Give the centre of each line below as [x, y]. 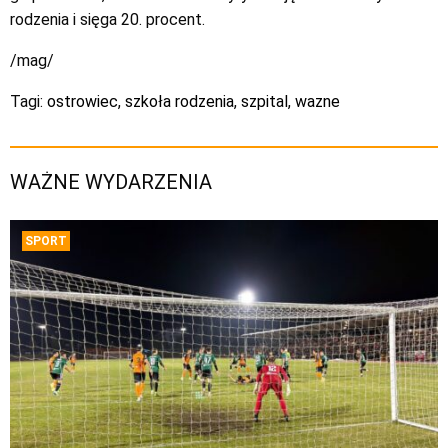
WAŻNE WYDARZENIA [111, 182]
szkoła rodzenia [179, 101]
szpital [264, 101]
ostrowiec [82, 101]
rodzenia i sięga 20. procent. [107, 19]
